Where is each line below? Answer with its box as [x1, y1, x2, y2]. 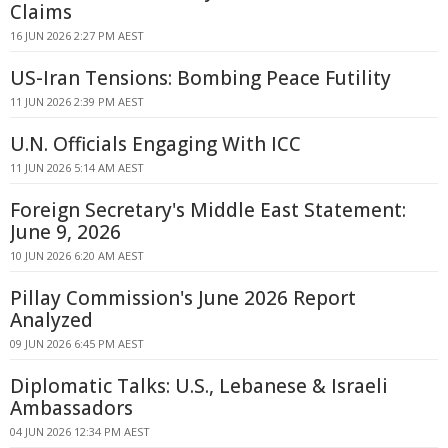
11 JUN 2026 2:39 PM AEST [10, 94, 144, 109]
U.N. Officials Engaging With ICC [10, 131, 301, 157]
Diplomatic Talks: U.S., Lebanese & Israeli [10, 373, 388, 399]
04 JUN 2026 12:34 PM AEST [10, 424, 150, 439]
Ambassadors [10, 395, 133, 421]
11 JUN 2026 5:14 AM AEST [10, 160, 144, 175]
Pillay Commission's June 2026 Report [10, 285, 356, 311]
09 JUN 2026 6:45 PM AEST [10, 336, 144, 351]
